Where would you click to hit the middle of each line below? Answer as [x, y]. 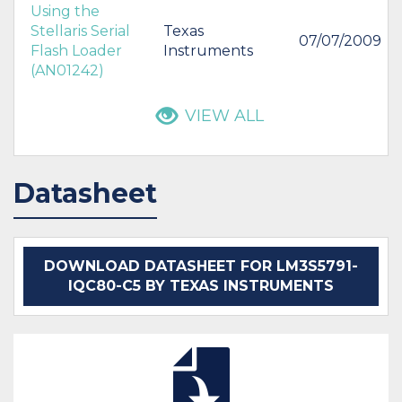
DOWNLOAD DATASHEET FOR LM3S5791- [201, 266]
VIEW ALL [224, 115]
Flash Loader [76, 50]
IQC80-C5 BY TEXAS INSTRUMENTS [201, 285]
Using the [65, 11]
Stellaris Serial [80, 31]
